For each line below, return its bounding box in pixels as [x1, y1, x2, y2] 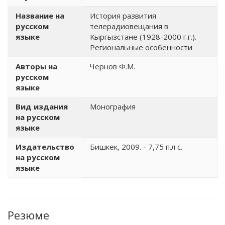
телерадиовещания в [90, 21, 168, 31]
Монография [90, 101, 136, 111]
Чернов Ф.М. [90, 61, 135, 71]
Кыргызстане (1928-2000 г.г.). [90, 31, 196, 42]
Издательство [16, 141, 74, 152]
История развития [90, 10, 156, 21]
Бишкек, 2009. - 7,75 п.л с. [90, 141, 182, 152]
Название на [16, 10, 64, 21]
